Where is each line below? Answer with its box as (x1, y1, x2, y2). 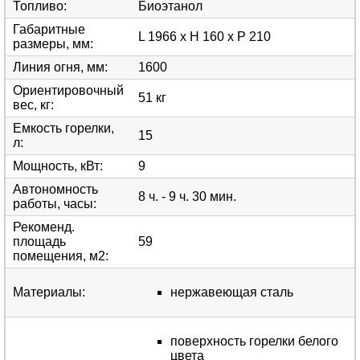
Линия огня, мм (13, 59, 104, 74)
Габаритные (13, 22, 85, 36)
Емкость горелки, (13, 121, 114, 135)
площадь (13, 234, 66, 248)
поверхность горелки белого (170, 333, 338, 348)
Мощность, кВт (13, 158, 100, 173)
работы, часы (13, 196, 93, 211)
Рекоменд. (13, 219, 75, 234)
